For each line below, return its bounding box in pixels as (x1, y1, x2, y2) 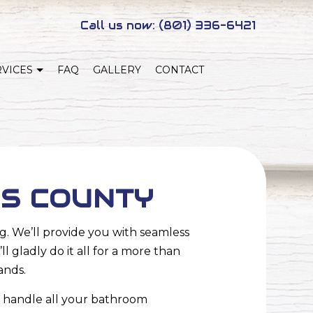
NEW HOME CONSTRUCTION (2, 138, 126, 150)
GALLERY (93, 63, 142, 76)
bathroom (90, 293, 147, 307)
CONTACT (155, 63, 205, 76)
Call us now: (80, 18, 159, 33)
